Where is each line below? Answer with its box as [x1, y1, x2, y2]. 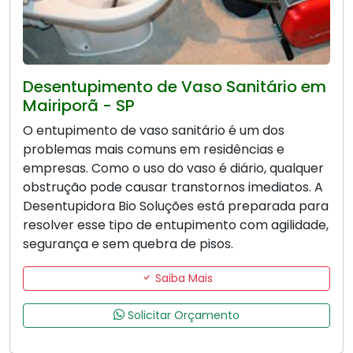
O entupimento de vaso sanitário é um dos [23, 121, 284, 139]
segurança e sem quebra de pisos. [23, 234, 233, 253]
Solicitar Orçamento [124, 307, 240, 323]
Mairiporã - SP [23, 94, 135, 117]
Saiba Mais [151, 269, 213, 286]
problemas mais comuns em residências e [23, 139, 284, 158]
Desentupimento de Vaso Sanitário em [23, 75, 326, 98]
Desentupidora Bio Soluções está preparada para [23, 196, 329, 215]
